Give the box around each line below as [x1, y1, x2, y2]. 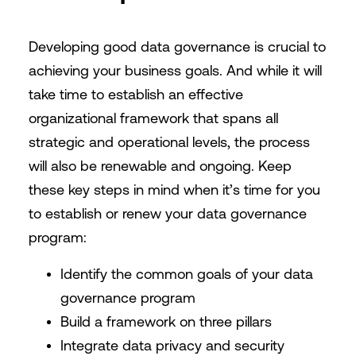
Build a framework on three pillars [60, 313, 272, 330]
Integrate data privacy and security [60, 337, 284, 354]
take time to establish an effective [28, 86, 243, 103]
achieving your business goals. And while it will [28, 62, 322, 79]
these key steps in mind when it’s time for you [28, 181, 320, 198]
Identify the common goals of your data [60, 265, 313, 282]
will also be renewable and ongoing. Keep [28, 157, 292, 174]
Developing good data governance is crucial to [28, 38, 326, 55]
